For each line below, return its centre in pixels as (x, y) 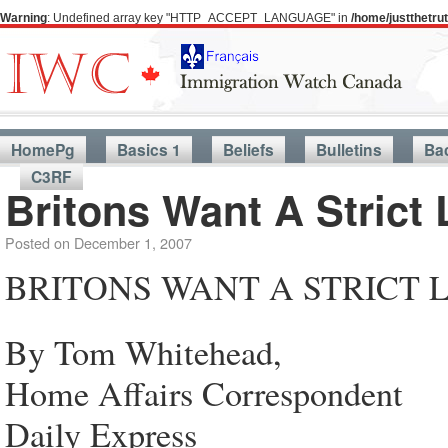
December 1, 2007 (133, 242)
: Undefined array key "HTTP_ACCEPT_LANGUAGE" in (199, 18)
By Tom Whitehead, (143, 352)
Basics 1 (149, 149)
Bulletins (349, 149)
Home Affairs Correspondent (204, 393)
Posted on (37, 242)
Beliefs (248, 149)
